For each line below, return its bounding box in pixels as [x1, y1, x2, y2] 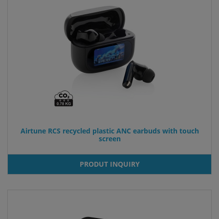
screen [98, 133, 121, 143]
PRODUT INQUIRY [79, 159, 140, 169]
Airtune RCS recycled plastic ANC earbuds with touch [20, 126, 199, 135]
